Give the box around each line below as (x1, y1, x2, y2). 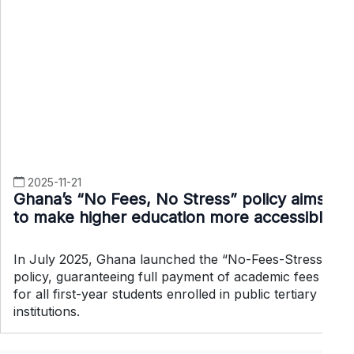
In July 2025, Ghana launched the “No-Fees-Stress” (13, 250, 328, 267)
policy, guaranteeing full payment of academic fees (13, 268, 319, 284)
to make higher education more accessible (13, 207, 332, 227)
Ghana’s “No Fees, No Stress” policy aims (13, 189, 325, 209)
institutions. (13, 303, 80, 319)
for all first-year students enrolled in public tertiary (13, 285, 317, 302)
